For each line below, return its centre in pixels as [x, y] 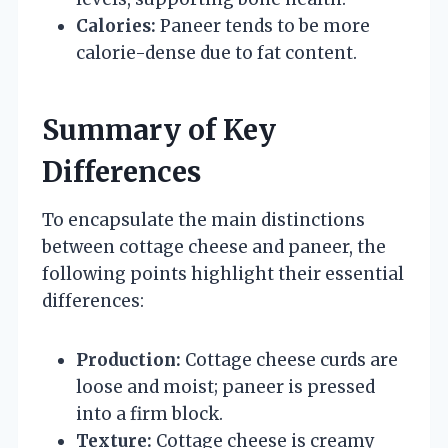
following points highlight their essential [223, 273]
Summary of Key [159, 129]
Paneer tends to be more [263, 25]
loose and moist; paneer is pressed [225, 386]
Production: [128, 359]
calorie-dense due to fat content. [216, 52]
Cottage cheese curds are [289, 359]
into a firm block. [149, 413]
